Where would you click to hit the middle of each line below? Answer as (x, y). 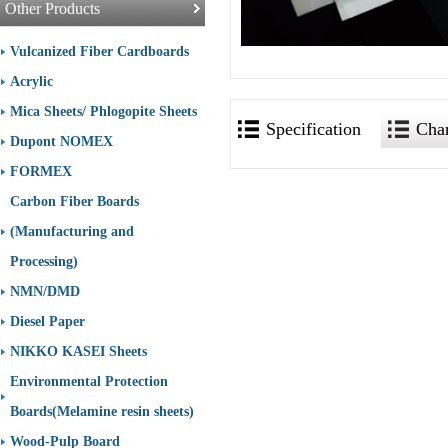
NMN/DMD (45, 291)
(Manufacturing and (72, 231)
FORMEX (41, 171)
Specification (313, 129)
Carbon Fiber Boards (74, 201)
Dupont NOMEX (61, 141)
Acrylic (31, 81)
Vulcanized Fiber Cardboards (99, 51)
